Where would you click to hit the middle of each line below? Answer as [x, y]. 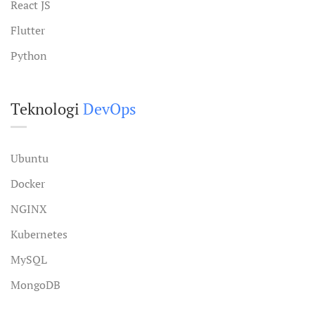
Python [29, 56]
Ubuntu [30, 158]
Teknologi [47, 109]
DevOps [110, 109]
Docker [28, 184]
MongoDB [36, 285]
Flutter [28, 30]
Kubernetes [39, 234]
